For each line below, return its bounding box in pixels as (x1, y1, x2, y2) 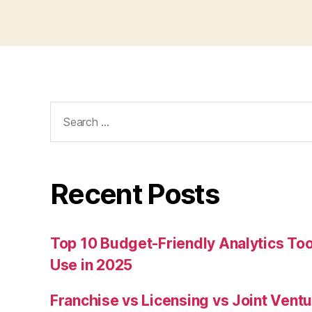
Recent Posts (50, 177, 219, 212)
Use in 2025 (50, 256, 133, 274)
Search (44, 101, 93, 119)
